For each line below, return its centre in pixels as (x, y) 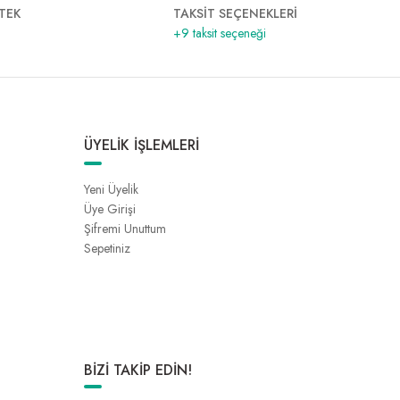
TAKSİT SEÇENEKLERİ (235, 13)
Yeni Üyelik (111, 189)
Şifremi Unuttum (125, 229)
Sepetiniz (107, 248)
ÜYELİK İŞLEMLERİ (142, 145)
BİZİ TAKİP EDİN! (138, 370)
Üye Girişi (110, 209)
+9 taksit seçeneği (219, 33)
